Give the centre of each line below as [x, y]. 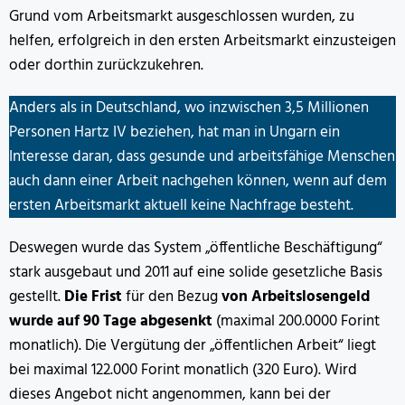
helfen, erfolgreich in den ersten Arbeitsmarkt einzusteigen [202, 42]
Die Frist [93, 297]
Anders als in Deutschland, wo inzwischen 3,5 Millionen [189, 108]
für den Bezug [170, 297]
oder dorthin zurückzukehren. [106, 66]
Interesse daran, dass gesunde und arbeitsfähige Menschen [202, 157]
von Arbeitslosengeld [294, 297]
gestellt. [37, 297]
